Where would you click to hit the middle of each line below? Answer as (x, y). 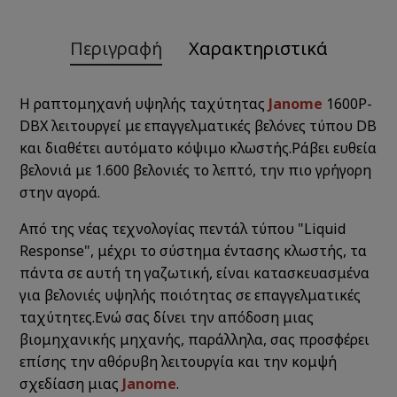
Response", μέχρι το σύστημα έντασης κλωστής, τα (194, 250)
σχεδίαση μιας (71, 383)
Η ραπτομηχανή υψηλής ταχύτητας (144, 103)
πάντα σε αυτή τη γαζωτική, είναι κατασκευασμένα (195, 272)
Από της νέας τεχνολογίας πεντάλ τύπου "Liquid (183, 228)
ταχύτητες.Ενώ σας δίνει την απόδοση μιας (167, 317)
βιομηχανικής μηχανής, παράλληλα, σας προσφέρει (195, 339)
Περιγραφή (116, 48)
